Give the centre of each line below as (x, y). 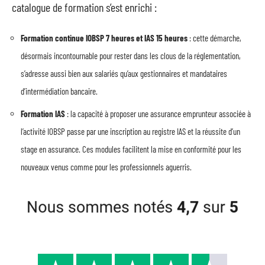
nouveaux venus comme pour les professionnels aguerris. (106, 167)
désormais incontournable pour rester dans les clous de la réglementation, (131, 56)
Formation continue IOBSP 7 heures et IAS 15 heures (104, 38)
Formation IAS (43, 113)
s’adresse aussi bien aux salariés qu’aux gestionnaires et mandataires (124, 73)
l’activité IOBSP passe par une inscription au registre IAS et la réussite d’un (130, 131)
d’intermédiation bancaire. (59, 91)
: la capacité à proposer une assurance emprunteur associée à (158, 113)
